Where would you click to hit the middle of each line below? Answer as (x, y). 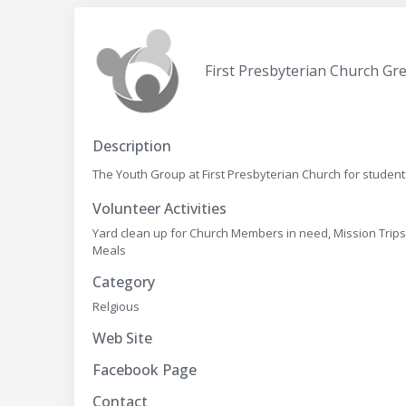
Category (124, 282)
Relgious (116, 306)
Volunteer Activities (160, 208)
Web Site (123, 338)
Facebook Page (145, 370)
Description (132, 146)
